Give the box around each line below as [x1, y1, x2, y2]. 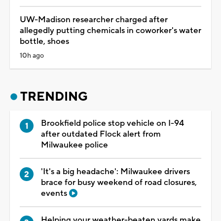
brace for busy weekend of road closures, [41, 177, 197, 188]
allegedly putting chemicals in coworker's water [20, 25, 201, 36]
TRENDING [20, 88, 88, 105]
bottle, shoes [20, 36, 69, 47]
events [41, 187, 69, 199]
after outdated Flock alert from [41, 128, 161, 140]
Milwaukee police [41, 139, 108, 150]
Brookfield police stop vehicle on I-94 [41, 117, 184, 129]
